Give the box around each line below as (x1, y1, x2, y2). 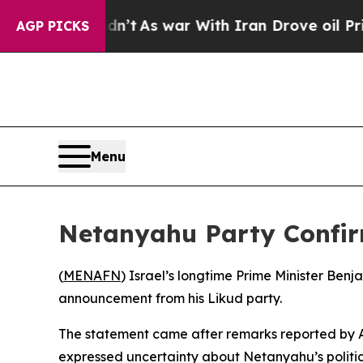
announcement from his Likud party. (58, 289, 282, 306)
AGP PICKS (16, 18, 89, 34)
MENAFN (63, 267, 121, 284)
